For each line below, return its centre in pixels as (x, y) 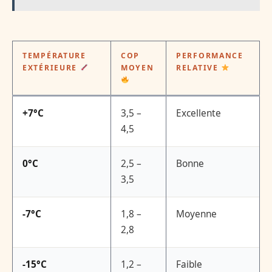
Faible (189, 264)
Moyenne (196, 214)
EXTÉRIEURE (51, 67)
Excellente (199, 113)
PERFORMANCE (210, 55)
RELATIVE (199, 67)
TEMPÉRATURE (54, 55)
